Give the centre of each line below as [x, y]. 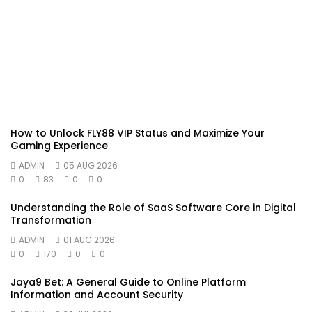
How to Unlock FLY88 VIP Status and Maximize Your [138, 133]
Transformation [51, 220]
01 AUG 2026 [89, 240]
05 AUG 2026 [91, 165]
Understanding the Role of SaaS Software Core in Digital [153, 207]
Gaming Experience [59, 145]
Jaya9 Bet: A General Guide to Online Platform [128, 282]
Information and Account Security [97, 294]
